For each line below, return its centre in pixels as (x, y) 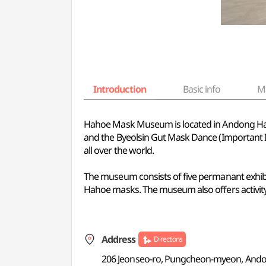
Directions (168, 239)
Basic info (202, 89)
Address (119, 239)
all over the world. (119, 150)
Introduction (120, 89)
